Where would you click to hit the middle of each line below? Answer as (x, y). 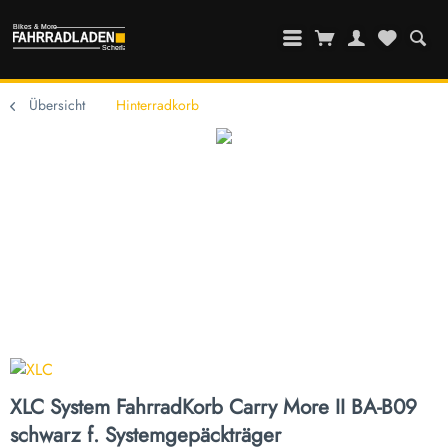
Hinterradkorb (157, 105)
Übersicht (57, 105)
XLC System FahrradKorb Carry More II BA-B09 (213, 407)
